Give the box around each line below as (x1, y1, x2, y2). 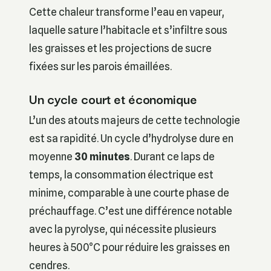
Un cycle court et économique (29, 88, 197, 108)
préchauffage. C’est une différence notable (29, 204, 232, 218)
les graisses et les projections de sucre (29, 42, 212, 55)
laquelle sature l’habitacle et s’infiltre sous (29, 24, 227, 37)
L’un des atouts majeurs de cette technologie (29, 114, 240, 127)
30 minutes (74, 150, 130, 163)
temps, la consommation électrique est (29, 168, 214, 181)
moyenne (29, 150, 74, 163)
